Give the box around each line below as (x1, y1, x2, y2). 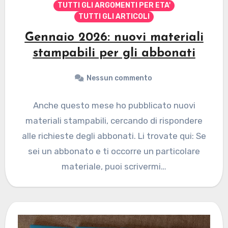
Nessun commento (86, 73, 152, 82)
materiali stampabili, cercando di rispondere (25, 115, 203, 126)
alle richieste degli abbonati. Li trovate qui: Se (22, 130, 206, 141)
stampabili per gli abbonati (33, 47, 195, 60)
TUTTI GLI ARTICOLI (78, 12, 150, 21)
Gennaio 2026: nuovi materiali (24, 31, 204, 44)
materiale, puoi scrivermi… (62, 161, 166, 172)
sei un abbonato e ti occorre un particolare (28, 146, 200, 156)
